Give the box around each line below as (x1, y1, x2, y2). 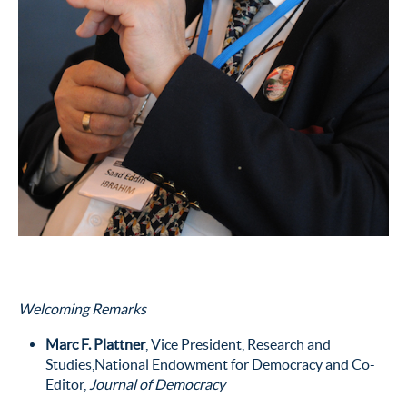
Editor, (45, 375, 89, 392)
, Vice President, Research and (145, 335, 331, 352)
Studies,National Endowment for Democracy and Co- (45, 355, 375, 372)
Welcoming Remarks (18, 300, 146, 317)
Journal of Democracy (89, 375, 225, 392)
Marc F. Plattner (45, 335, 145, 352)
